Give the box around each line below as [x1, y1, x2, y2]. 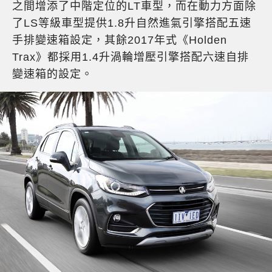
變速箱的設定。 [12, 67, 93, 80]
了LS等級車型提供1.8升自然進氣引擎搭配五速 [12, 16, 251, 29]
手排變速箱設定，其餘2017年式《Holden [12, 33, 227, 46]
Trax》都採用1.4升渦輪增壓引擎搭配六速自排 [12, 50, 249, 63]
